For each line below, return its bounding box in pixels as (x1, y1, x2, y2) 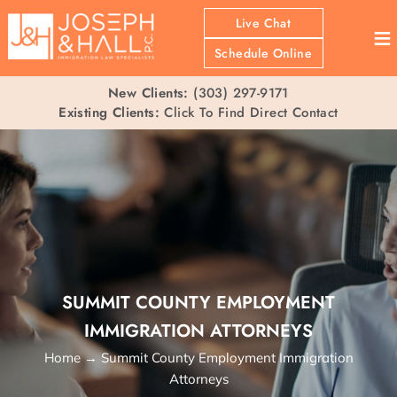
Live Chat (235, 14, 292, 32)
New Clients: (108, 83, 189, 103)
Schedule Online (214, 44, 312, 62)
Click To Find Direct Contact (160, 103, 339, 122)
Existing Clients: (58, 103, 160, 122)
